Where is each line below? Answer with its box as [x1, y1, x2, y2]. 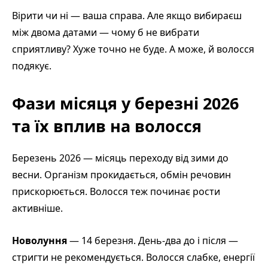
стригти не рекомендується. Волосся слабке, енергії [12, 250, 255, 264]
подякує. [12, 59, 51, 72]
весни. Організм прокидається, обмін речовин [12, 167, 231, 181]
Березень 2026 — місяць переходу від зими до [12, 151, 229, 165]
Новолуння [12, 233, 67, 247]
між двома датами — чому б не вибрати [12, 25, 199, 39]
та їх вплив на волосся [12, 114, 202, 137]
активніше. [12, 201, 63, 215]
